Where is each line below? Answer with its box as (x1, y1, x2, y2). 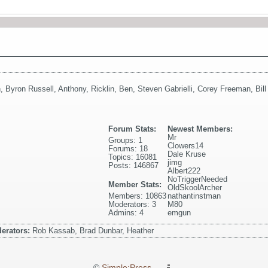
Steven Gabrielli (138, 84, 193, 94)
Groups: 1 (108, 136, 143, 145)
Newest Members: (167, 124, 233, 134)
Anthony (58, 84, 86, 94)
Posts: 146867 (108, 161, 159, 170)
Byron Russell (5, 84, 54, 94)
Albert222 (167, 166, 201, 176)
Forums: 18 (108, 144, 148, 154)
